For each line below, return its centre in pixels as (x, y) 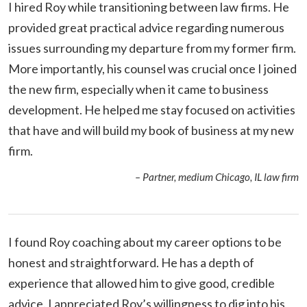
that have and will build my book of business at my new (151, 130)
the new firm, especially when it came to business (138, 89)
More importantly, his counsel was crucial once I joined (152, 68)
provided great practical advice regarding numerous (146, 27)
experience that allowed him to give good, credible (142, 283)
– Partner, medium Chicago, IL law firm (217, 176)
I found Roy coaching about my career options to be (145, 242)
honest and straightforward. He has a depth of (131, 262)
